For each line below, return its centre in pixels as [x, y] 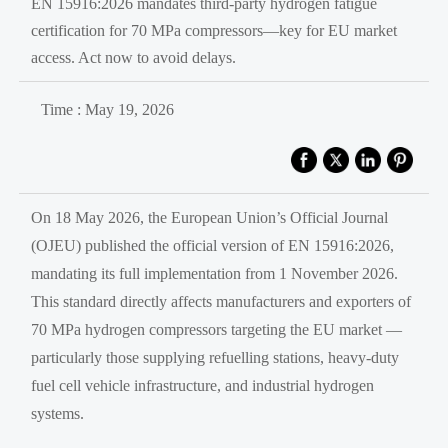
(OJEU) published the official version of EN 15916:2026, [213, 245]
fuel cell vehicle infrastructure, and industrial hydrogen [203, 385]
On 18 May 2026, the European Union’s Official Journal [210, 217]
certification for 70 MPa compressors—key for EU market [214, 30]
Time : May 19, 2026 [107, 109]
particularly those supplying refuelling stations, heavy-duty [215, 357]
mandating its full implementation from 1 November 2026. [215, 273]
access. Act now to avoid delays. [134, 57]
